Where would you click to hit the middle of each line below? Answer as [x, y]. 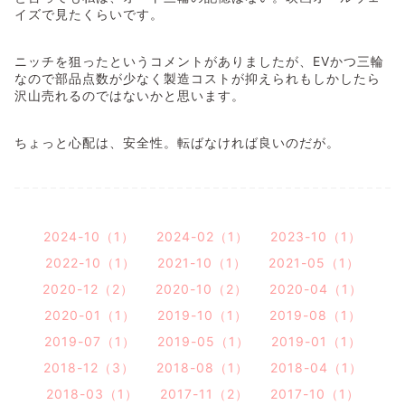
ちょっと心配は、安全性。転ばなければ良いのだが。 [177, 142]
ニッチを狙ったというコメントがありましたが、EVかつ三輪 [199, 61]
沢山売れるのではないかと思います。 [130, 95]
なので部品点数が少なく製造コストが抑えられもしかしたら [198, 78]
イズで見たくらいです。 [89, 14]
